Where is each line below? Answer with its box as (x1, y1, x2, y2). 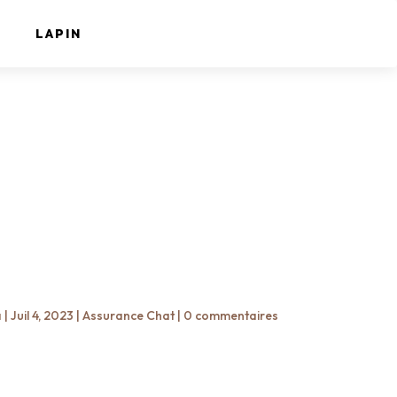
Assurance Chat (82, 307, 175, 323)
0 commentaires (183, 307, 278, 323)
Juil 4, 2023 (10, 307, 74, 323)
